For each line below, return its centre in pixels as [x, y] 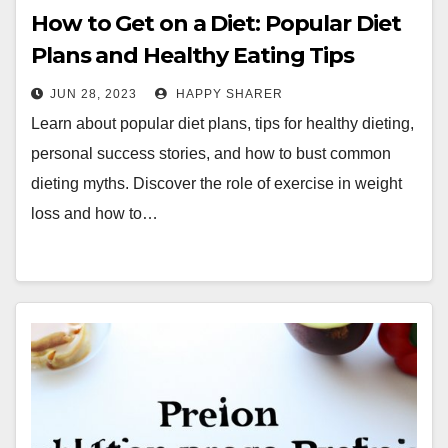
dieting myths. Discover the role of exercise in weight [216, 183]
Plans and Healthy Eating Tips [193, 55]
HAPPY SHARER [227, 94]
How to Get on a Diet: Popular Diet [216, 23]
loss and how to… [94, 213]
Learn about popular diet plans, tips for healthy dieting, [222, 123]
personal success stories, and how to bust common [211, 153]
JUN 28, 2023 [93, 94]
